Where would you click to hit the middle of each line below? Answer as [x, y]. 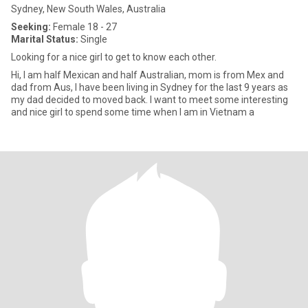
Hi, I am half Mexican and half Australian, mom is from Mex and [17, 75]
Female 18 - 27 [84, 27]
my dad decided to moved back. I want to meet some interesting [150, 100]
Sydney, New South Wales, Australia [88, 9]
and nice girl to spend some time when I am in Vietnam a [133, 112]
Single [93, 39]
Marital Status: [45, 39]
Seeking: [31, 27]
